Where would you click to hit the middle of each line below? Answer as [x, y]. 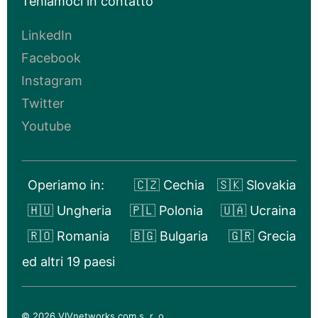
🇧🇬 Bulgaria [169, 236]
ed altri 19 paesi [68, 261]
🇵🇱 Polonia [166, 210]
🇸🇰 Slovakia [257, 185]
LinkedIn [47, 35]
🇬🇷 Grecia [262, 236]
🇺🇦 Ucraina [258, 210]
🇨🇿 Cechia [169, 185]
